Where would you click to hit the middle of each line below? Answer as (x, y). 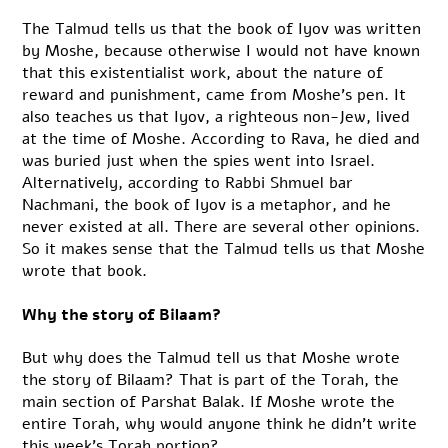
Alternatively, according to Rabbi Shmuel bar (188, 183)
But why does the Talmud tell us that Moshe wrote (211, 357)
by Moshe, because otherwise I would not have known (221, 51)
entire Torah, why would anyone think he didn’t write (220, 423)
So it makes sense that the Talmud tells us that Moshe (224, 249)
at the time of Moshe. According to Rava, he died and (221, 139)
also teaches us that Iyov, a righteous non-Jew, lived (216, 117)
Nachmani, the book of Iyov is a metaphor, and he (207, 205)
